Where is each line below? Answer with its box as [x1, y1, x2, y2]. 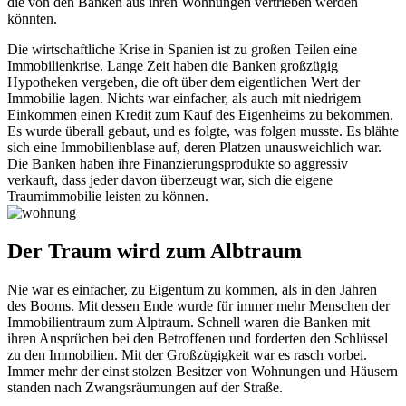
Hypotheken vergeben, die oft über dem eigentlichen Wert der [7, 73, 360, 90]
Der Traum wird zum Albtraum [7, 238, 302, 263]
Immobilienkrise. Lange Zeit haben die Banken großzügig [7, 57, 338, 73]
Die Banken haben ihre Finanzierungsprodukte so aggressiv [7, 155, 348, 171]
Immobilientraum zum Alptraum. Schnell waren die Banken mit [7, 314, 370, 330]
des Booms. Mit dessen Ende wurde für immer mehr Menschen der [7, 297, 390, 314]
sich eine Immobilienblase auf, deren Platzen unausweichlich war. [7, 139, 382, 155]
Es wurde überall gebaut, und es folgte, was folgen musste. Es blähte [7, 122, 399, 139]
